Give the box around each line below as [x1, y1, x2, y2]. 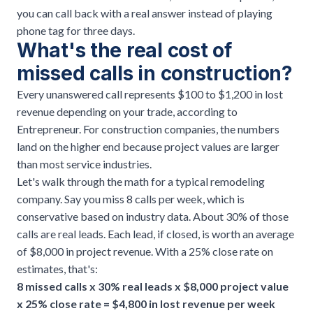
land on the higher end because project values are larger [17, 139, 279, 153]
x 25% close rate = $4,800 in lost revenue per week [17, 296, 275, 310]
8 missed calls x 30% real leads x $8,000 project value [17, 279, 289, 293]
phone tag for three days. [17, 23, 135, 37]
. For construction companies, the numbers [79, 122, 279, 136]
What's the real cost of [17, 38, 232, 62]
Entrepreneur [17, 122, 79, 136]
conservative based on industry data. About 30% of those [17, 209, 289, 223]
